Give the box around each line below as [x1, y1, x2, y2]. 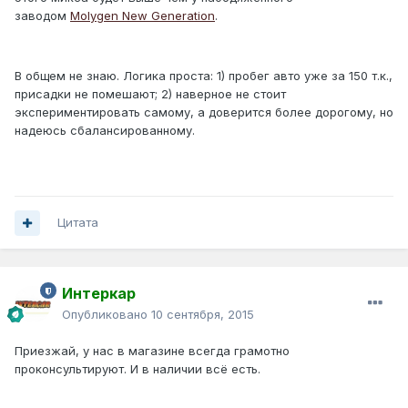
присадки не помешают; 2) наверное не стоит [15, 86, 286, 101]
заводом [15, 7, 70, 23]
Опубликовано [62, 307, 151, 322]
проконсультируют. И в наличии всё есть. [15, 362, 260, 377]
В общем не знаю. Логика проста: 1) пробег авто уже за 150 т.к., [15, 67, 393, 83]
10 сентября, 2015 [151, 307, 254, 322]
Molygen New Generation [70, 7, 215, 23]
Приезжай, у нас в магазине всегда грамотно [15, 343, 290, 359]
